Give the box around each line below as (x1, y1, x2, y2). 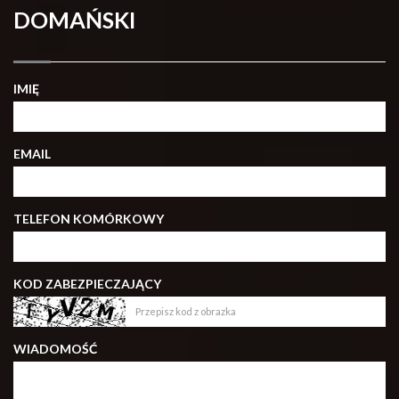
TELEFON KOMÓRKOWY (13, 210, 164, 226)
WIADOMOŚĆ (13, 340, 97, 356)
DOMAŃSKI (13, 5, 135, 33)
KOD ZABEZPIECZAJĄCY (13, 275, 161, 291)
